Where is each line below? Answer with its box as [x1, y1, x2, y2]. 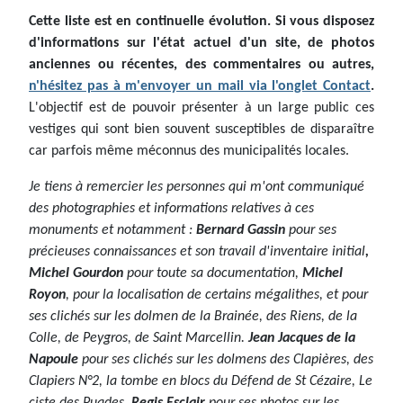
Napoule [29, 353, 78, 368]
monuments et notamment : [29, 223, 196, 238]
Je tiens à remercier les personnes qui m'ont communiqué [29, 180, 364, 195]
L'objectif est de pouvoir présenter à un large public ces [29, 101, 374, 116]
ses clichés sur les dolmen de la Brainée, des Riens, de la [29, 309, 357, 325]
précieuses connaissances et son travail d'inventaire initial [29, 245, 365, 260]
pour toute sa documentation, [123, 266, 302, 282]
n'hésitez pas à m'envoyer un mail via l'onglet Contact [29, 79, 371, 94]
